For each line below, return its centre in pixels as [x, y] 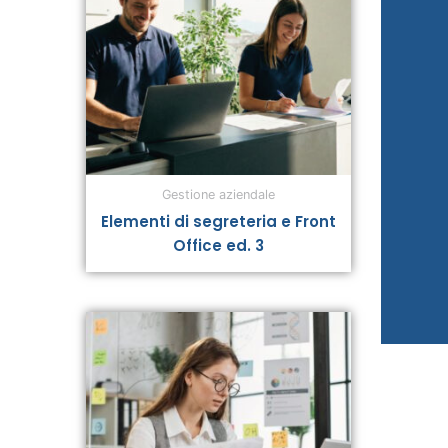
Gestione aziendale [218, 195]
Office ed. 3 [218, 245]
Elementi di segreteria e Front [218, 221]
